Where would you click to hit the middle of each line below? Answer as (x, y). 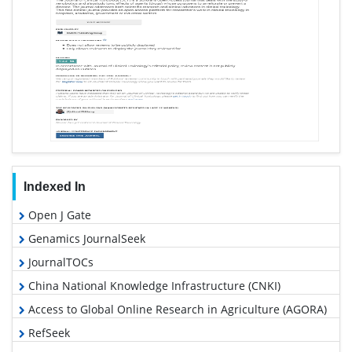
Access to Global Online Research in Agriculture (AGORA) (176, 310)
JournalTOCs (59, 262)
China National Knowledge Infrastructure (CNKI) (153, 286)
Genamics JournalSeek (85, 239)
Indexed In (54, 187)
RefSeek (48, 333)
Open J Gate (58, 215)
